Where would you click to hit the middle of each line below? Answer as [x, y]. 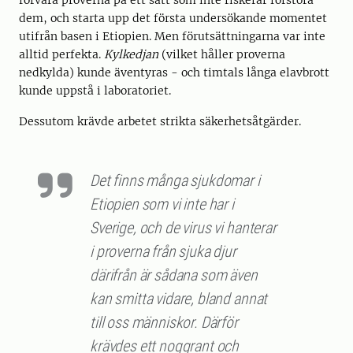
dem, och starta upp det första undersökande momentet [173, 19]
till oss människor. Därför [164, 323]
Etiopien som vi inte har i [162, 204]
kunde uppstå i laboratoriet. [95, 91]
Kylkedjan [131, 55]
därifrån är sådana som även [174, 275]
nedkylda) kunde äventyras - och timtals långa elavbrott [174, 73]
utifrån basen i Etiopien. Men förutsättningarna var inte [172, 37]
